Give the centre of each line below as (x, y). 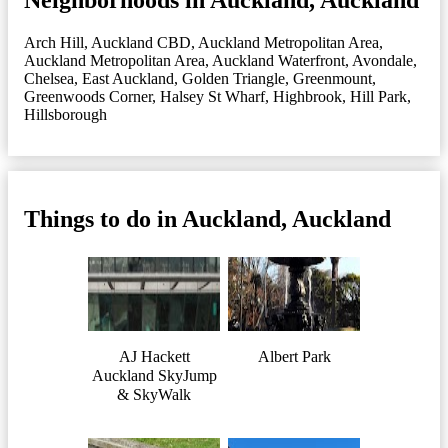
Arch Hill (54, 42)
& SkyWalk (154, 395)
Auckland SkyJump (154, 376)
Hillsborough (65, 114)
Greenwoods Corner (88, 96)
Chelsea (49, 78)
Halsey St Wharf (212, 96)
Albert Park (294, 357)
